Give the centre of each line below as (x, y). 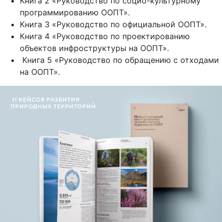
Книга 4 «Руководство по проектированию (105, 36)
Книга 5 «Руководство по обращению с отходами (119, 60)
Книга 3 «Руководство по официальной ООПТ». (113, 24)
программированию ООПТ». (76, 12)
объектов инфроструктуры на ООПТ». (96, 48)
